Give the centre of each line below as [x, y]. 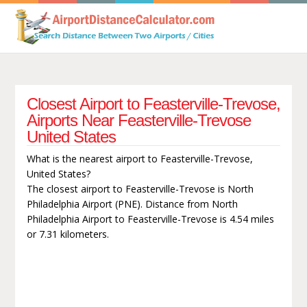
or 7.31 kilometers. [67, 234]
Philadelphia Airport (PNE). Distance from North [132, 204]
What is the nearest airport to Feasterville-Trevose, [139, 158]
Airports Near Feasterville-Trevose [138, 120]
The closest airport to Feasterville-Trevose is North [140, 188]
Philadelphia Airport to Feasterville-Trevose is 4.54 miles [150, 219]
